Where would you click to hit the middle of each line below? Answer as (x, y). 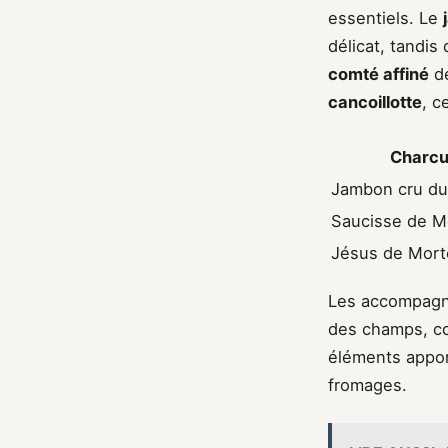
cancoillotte (375, 102)
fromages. (367, 384)
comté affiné (378, 74)
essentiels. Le (385, 18)
